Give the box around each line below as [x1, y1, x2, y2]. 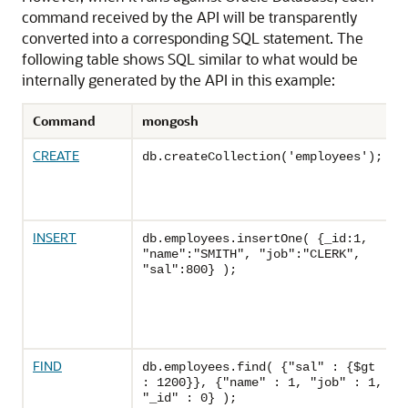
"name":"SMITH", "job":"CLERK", [142, 247, 361, 262]
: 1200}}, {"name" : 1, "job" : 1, [142, 375, 382, 391]
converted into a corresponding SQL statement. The [22, 28, 363, 48]
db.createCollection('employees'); [142, 149, 382, 165]
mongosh [142, 112, 199, 130]
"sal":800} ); [142, 262, 237, 278]
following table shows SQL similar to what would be [22, 49, 358, 69]
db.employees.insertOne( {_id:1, [142, 231, 368, 247]
